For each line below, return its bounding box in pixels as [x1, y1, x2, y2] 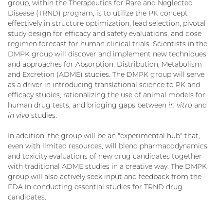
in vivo [8, 110, 29, 120]
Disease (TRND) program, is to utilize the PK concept [8, 8, 188, 18]
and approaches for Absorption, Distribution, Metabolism [8, 59, 202, 69]
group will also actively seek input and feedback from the [8, 172, 201, 181]
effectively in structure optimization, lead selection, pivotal [8, 18, 206, 28]
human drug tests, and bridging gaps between [8, 100, 168, 109]
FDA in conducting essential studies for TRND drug [8, 182, 182, 191]
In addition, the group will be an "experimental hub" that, [8, 131, 200, 140]
